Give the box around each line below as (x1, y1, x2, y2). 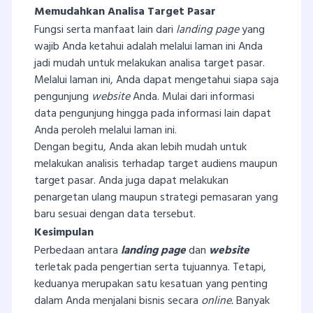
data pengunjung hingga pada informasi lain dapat (34, 105, 271, 124)
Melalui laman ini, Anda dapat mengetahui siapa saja (34, 71, 279, 90)
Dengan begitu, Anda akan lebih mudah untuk (34, 138, 247, 157)
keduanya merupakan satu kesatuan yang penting (34, 275, 268, 294)
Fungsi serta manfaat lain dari (34, 21, 176, 40)
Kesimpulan (34, 224, 94, 242)
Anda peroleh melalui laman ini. (34, 122, 177, 140)
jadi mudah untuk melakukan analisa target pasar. (34, 54, 265, 73)
